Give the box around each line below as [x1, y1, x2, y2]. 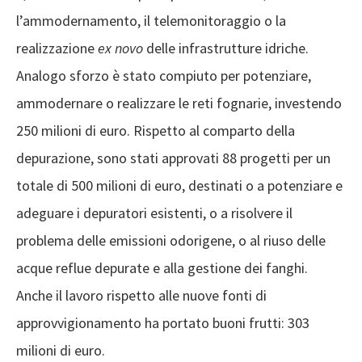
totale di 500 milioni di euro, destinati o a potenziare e [16, 175, 343, 195]
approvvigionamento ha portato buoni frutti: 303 [16, 313, 309, 332]
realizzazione [16, 38, 98, 57]
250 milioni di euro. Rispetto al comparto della [16, 120, 295, 140]
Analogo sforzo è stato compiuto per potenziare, [16, 65, 311, 85]
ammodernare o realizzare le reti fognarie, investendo [16, 93, 342, 112]
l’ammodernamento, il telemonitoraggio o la [16, 11, 286, 30]
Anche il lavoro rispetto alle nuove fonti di [16, 285, 267, 305]
